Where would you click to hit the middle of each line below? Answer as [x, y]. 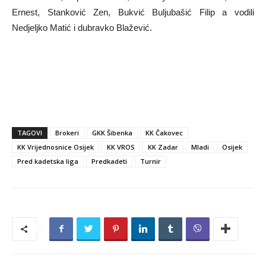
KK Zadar [163, 147]
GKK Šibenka [112, 132]
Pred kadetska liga [48, 161]
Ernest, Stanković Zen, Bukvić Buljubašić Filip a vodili [133, 12]
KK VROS [121, 147]
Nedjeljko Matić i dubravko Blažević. [82, 28]
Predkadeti [109, 161]
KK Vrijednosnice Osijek [56, 147]
